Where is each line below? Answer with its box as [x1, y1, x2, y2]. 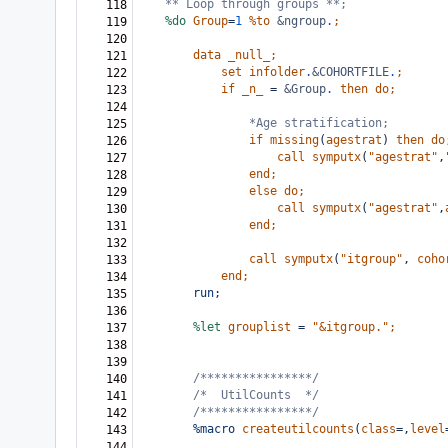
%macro [193, 422, 235, 436]
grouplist [228, 320, 291, 334]
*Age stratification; [249, 116, 389, 130]
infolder [249, 65, 305, 79]
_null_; [228, 48, 277, 62]
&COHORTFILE [312, 65, 389, 79]
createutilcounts [242, 422, 354, 436]
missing [270, 133, 319, 147]
